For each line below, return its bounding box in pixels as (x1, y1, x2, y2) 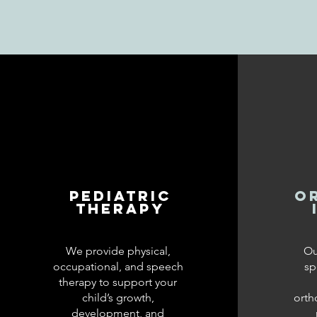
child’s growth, (81, 291, 154, 304)
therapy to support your (59, 275, 177, 289)
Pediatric (69, 187, 171, 204)
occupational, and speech (52, 260, 183, 273)
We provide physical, (65, 244, 171, 258)
